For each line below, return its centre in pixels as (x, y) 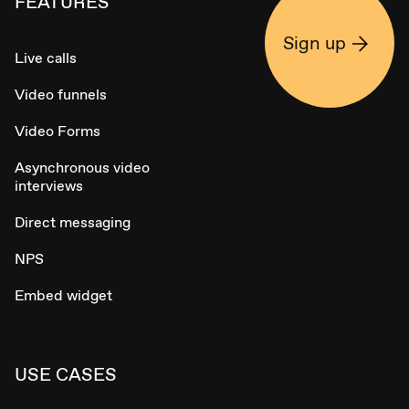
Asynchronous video (82, 168)
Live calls (46, 58)
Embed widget (63, 296)
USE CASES (66, 375)
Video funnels (61, 95)
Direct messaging (73, 223)
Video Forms (58, 131)
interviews (49, 186)
